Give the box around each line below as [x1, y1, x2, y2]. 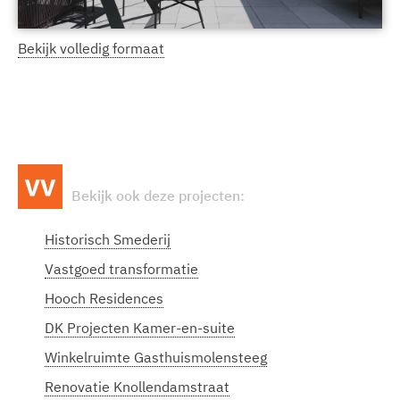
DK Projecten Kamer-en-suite [45, 319, 235, 337]
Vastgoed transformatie [45, 260, 198, 278]
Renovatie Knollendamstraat [45, 378, 229, 396]
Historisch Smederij [45, 230, 171, 248]
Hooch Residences [45, 289, 163, 307]
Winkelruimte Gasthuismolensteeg [45, 348, 267, 366]
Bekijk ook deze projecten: [71, 187, 245, 205]
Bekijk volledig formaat [18, 39, 164, 57]
